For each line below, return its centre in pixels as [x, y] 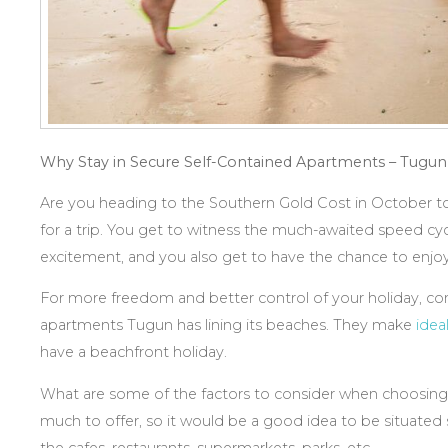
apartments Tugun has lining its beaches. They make [228, 325]
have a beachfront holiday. [133, 352]
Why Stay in [85, 161]
